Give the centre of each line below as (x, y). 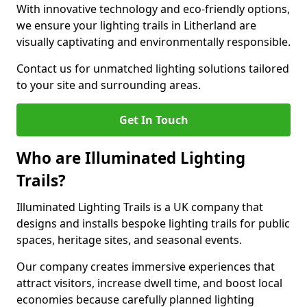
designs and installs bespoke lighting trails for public (153, 223)
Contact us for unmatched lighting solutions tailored (153, 69)
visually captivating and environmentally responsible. (153, 42)
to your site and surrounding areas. (109, 85)
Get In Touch (153, 120)
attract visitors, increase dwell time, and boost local (149, 283)
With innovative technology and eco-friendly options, (153, 9)
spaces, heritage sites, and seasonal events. (129, 240)
